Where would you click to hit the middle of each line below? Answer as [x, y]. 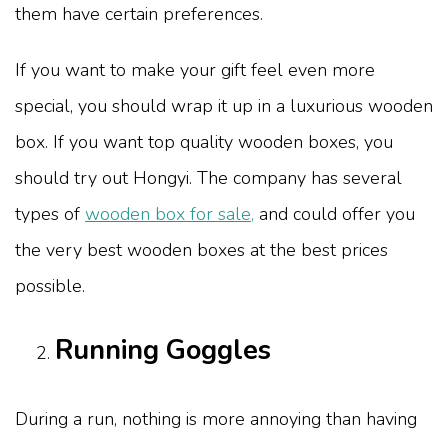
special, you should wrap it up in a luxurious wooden [224, 106]
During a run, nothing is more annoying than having [216, 418]
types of [50, 214]
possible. [52, 286]
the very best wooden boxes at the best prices [201, 250]
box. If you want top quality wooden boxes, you [204, 142]
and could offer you [334, 214]
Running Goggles [163, 351]
